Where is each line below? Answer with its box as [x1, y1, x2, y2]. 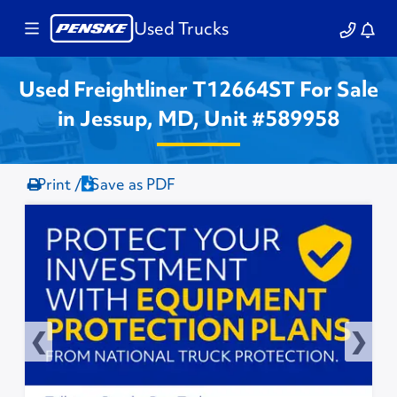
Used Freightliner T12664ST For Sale [19, 74, 378, 104]
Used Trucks [134, 17, 230, 40]
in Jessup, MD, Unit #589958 [58, 104, 339, 133]
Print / [37, 174, 82, 195]
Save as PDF [90, 174, 176, 195]
